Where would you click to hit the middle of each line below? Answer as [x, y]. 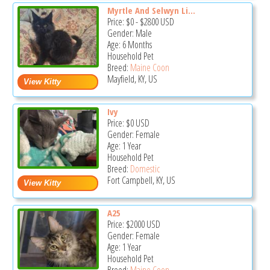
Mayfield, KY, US [132, 79]
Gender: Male [129, 33]
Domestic [145, 169]
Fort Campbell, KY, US [141, 181]
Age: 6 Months [129, 45]
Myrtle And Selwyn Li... [151, 11]
